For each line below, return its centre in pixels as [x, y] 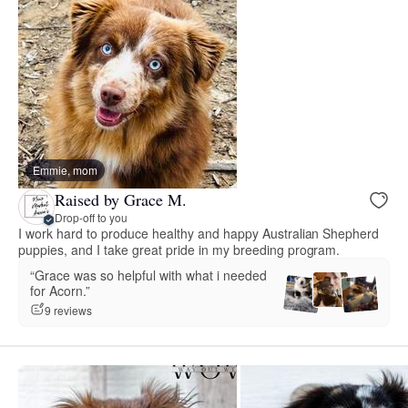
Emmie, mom [65, 170]
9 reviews [68, 310]
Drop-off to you [91, 217]
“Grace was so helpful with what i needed [148, 275]
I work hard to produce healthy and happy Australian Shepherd [199, 234]
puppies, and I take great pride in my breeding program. [179, 250]
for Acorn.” [60, 291]
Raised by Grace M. [121, 199]
